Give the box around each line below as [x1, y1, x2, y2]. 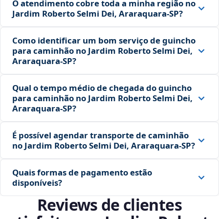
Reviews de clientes [37, 194, 182, 216]
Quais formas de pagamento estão [12, 167, 152, 178]
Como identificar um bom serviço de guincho [12, 35, 196, 46]
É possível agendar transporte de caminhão [12, 130, 189, 141]
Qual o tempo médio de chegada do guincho [12, 82, 192, 94]
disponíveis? [12, 177, 62, 189]
